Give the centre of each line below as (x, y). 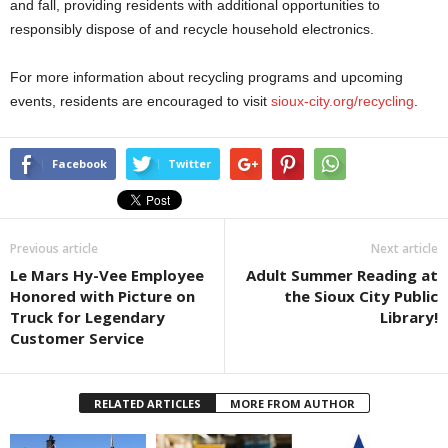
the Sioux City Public (361, 296)
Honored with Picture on (102, 296)
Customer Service (77, 338)
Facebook (79, 164)
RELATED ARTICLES (147, 404)
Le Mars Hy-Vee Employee (107, 275)
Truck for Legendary (87, 317)
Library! (409, 317)
